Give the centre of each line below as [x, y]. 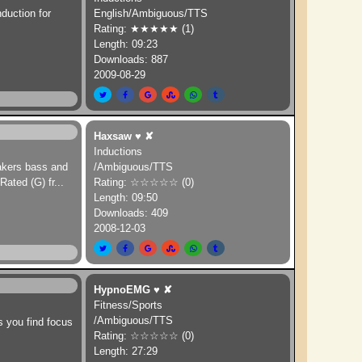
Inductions [118, 152]
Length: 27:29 [126, 351]
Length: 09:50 [126, 198]
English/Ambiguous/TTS [151, 13]
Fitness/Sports [128, 305]
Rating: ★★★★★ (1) [144, 29]
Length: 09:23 [126, 44]
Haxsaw [113, 136]
